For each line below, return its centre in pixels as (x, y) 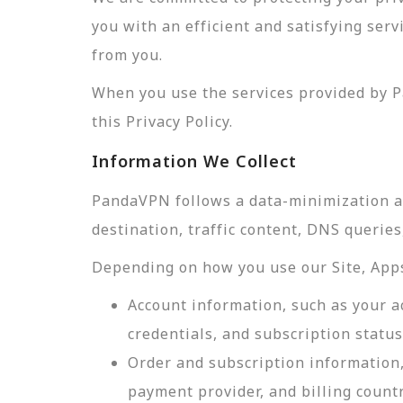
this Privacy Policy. (162, 121)
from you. (127, 55)
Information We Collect (194, 161)
